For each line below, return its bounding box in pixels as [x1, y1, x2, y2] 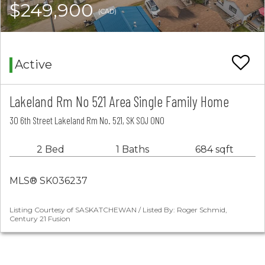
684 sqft [195, 144, 234, 156]
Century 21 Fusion [9, 214, 70, 224]
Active [15, 57, 52, 72]
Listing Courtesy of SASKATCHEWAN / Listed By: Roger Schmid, [9, 205, 227, 215]
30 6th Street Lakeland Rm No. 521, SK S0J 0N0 [9, 114, 164, 127]
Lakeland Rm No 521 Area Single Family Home [9, 92, 229, 111]
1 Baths [115, 144, 149, 156]
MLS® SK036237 [9, 175, 88, 187]
